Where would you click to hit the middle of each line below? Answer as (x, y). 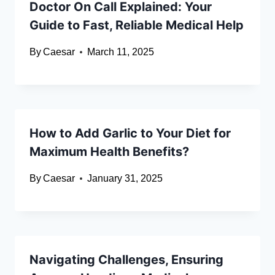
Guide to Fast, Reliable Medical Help (137, 25)
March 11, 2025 (121, 52)
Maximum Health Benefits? (109, 152)
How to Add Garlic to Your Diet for (130, 134)
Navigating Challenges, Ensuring (126, 260)
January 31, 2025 (125, 179)
